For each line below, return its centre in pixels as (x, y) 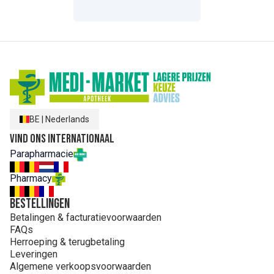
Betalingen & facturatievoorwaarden (86, 217)
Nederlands (67, 120)
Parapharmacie (42, 154)
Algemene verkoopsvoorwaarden (80, 266)
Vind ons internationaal (62, 139)
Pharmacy (31, 179)
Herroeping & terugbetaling (67, 242)
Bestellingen (40, 204)
